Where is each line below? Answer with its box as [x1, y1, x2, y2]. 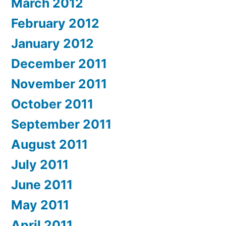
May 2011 [11, 197, 69, 213]
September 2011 [11, 117, 111, 132]
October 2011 [11, 96, 93, 112]
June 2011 [11, 177, 73, 193]
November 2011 [11, 76, 107, 92]
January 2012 [11, 36, 94, 51]
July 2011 [11, 157, 69, 173]
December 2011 [11, 56, 107, 72]
